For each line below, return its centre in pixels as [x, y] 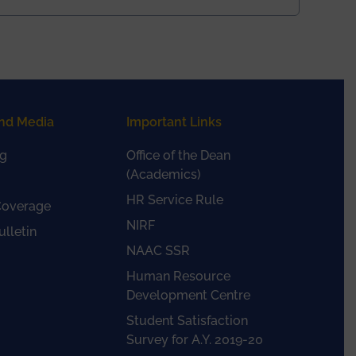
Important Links [174, 122]
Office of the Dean [178, 155]
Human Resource [178, 276]
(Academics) [163, 174]
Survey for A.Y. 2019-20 [194, 340]
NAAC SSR [158, 251]
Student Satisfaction [187, 321]
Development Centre [188, 295]
